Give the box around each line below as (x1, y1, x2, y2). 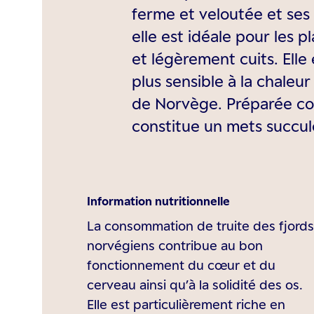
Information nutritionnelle (87, 194, 230, 208)
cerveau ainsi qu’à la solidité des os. (87, 277, 303, 292)
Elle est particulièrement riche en (87, 296, 285, 312)
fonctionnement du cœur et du (87, 257, 275, 273)
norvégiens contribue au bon (87, 238, 263, 253)
